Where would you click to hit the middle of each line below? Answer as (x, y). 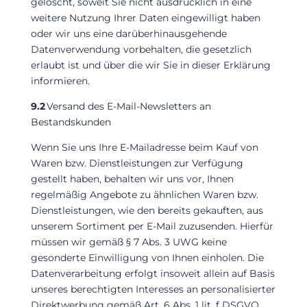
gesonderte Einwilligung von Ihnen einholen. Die (147, 257)
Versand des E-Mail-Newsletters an (128, 106)
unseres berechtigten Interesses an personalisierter (153, 289)
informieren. (60, 81)
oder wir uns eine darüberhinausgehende (128, 33)
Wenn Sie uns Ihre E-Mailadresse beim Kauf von (144, 147)
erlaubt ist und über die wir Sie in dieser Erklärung (150, 65)
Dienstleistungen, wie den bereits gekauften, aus (147, 210)
